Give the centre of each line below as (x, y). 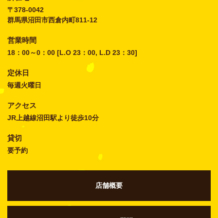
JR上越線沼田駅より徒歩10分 (53, 118)
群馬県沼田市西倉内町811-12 (52, 20)
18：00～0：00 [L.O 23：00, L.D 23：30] (72, 52)
